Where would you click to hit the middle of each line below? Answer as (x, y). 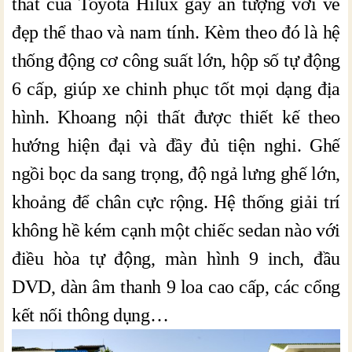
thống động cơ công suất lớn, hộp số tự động (176, 60)
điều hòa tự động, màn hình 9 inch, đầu (176, 258)
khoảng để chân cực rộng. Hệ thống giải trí (176, 202)
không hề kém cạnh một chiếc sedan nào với (176, 230)
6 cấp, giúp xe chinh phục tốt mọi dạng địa (176, 88)
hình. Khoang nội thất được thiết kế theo (176, 117)
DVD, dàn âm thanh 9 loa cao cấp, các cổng (176, 286)
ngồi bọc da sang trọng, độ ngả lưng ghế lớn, (176, 173)
